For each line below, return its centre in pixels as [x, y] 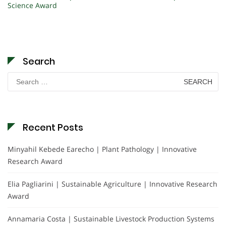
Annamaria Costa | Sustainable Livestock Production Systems [111, 218]
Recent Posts [53, 127]
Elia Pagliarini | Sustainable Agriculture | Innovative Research [112, 184]
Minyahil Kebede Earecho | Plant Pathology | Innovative [102, 149]
